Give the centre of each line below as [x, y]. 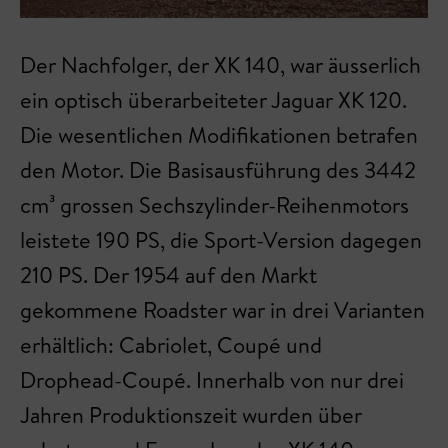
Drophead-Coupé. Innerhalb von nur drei [212, 380]
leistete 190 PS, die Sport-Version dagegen [221, 240]
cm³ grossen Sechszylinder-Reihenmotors [214, 205]
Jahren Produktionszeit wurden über [191, 415]
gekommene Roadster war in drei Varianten [222, 310]
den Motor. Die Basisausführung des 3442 [218, 170]
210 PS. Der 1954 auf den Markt [168, 275]
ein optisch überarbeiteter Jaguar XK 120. [213, 100]
